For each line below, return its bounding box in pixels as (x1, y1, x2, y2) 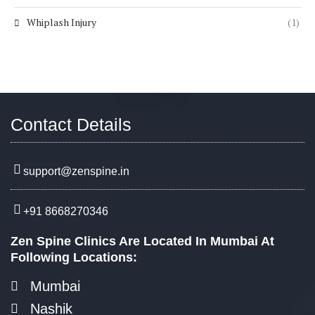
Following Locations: (11, 250, 137, 264)
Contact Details (11, 114, 131, 134)
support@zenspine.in (23, 165, 129, 177)
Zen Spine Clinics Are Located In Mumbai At (11, 233, 274, 248)
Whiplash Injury (27, 15, 96, 29)
